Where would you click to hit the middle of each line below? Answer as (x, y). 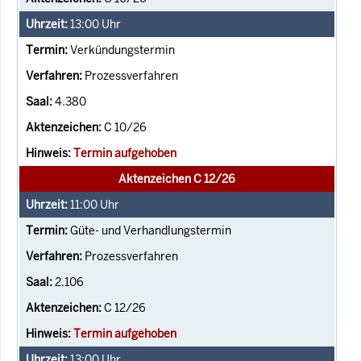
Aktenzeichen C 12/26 (177, 178)
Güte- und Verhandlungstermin (151, 230)
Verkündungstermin (122, 50)
